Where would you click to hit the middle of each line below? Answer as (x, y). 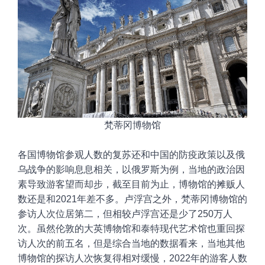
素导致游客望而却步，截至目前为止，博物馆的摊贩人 (131, 185)
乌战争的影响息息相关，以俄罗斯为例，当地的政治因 (131, 170)
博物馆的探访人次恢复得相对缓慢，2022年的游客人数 (132, 258)
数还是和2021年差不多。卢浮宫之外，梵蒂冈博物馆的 (132, 199)
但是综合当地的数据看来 (146, 244)
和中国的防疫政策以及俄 (193, 155)
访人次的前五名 (51, 244)
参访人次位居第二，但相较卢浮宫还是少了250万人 (125, 214)
